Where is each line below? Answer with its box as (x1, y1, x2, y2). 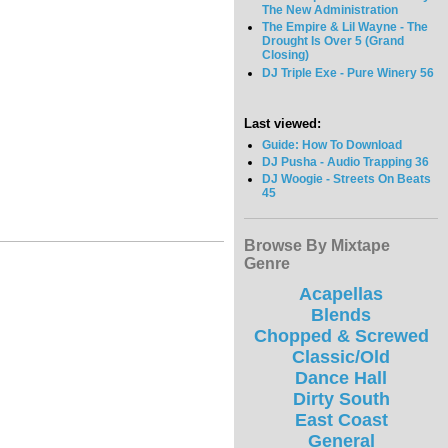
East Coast (294, 410, 388, 431)
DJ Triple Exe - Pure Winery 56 (262, 65, 435, 80)
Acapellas (299, 284, 383, 305)
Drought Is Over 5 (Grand (262, 34, 405, 49)
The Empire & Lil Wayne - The (262, 20, 429, 35)
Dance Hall (295, 368, 387, 389)
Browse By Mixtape (244, 237, 390, 255)
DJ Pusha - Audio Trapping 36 (262, 154, 430, 169)
